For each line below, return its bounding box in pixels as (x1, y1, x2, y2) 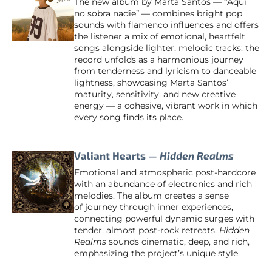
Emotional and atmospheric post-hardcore (74, 167, 256, 178)
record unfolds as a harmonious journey (74, 53, 243, 65)
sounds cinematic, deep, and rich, (106, 236, 250, 248)
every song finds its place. (74, 111, 183, 123)
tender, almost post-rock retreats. (74, 225, 219, 236)
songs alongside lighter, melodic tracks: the (74, 42, 259, 53)
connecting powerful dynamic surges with (74, 213, 254, 225)
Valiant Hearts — (74, 149, 160, 161)
